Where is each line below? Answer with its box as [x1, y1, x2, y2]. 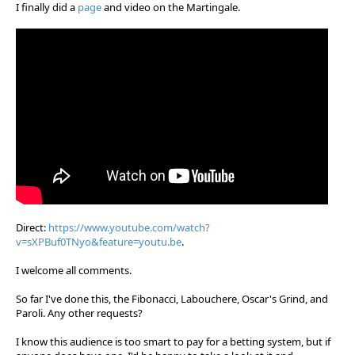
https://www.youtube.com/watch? [48, 219, 210, 235]
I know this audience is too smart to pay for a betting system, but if [16, 334, 330, 349]
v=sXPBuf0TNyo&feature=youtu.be [16, 234, 181, 249]
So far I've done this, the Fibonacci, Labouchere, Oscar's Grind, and [16, 291, 328, 306]
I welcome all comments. [16, 262, 132, 277]
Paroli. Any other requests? [16, 305, 143, 320]
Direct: [16, 219, 48, 235]
